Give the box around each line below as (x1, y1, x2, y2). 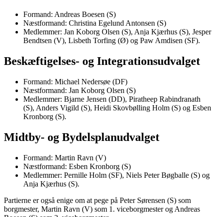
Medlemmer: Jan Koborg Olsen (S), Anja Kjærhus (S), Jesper (23, 28, 211, 36)
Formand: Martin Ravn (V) (23, 153, 106, 162)
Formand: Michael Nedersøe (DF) (23, 77, 127, 86)
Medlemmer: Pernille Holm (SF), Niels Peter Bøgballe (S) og (23, 170, 210, 179)
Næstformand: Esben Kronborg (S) (23, 162, 131, 170)
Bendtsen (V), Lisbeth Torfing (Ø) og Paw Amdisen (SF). (23, 36, 200, 45)
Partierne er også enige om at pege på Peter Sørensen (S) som (4, 196, 191, 204)
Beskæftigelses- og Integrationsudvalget (4, 55, 200, 68)
